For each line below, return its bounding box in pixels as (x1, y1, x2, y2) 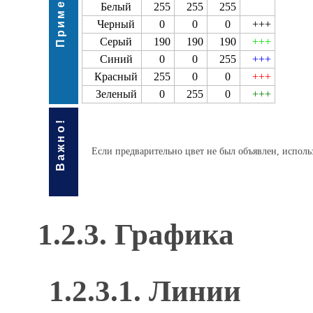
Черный (97, 18, 135, 30)
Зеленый (95, 88, 137, 100)
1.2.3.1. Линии (49, 275, 241, 307)
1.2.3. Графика (38, 218, 234, 251)
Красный (94, 71, 138, 82)
